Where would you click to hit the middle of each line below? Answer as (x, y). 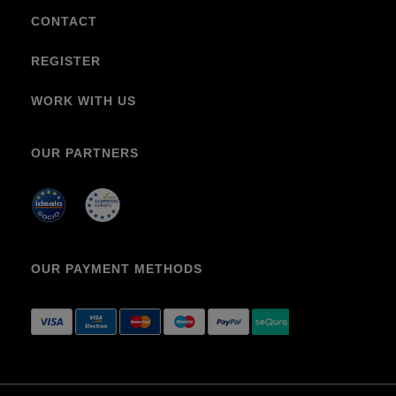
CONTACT (64, 21)
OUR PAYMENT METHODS (117, 269)
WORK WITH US (84, 101)
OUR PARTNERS (85, 153)
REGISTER (66, 61)
